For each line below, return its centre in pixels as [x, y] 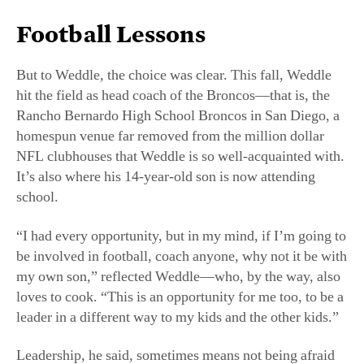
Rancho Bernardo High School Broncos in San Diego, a [178, 25]
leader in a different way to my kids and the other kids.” [178, 226]
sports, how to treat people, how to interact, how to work [180, 346]
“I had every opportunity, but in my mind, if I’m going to [181, 145]
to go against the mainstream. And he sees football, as [172, 285]
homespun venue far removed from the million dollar [170, 45]
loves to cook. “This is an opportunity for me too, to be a [180, 206]
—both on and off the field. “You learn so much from [170, 326]
